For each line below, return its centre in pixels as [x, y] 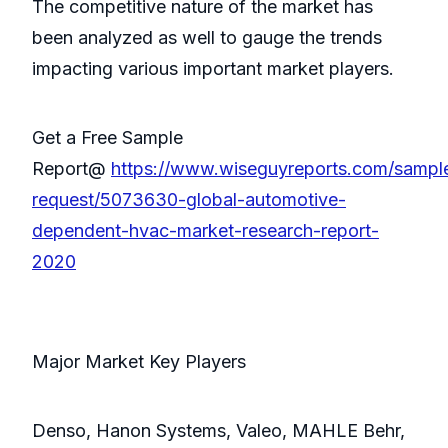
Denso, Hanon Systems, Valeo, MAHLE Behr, [218, 431]
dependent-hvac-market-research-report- [205, 231]
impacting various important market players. [218, 69]
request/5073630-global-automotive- [189, 200]
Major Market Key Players [141, 362]
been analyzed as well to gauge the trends [207, 38]
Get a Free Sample [107, 138]
